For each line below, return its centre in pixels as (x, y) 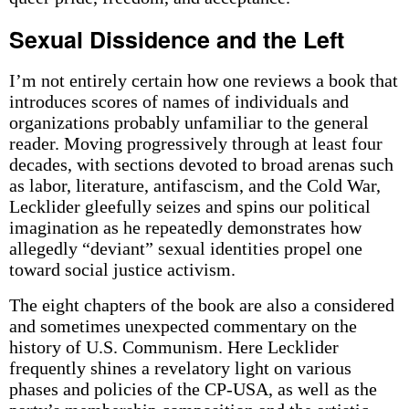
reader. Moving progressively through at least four (195, 143)
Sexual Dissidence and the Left (176, 39)
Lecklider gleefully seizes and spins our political (189, 206)
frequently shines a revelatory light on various (180, 368)
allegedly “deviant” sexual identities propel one (185, 248)
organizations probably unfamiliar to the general (189, 122)
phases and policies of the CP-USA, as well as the (193, 389)
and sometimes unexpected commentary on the (183, 326)
